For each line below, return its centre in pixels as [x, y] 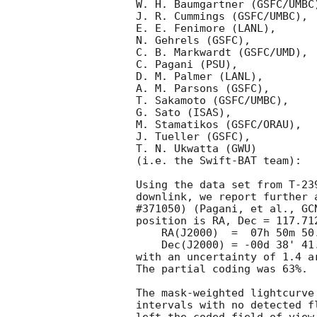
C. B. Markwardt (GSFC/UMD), [222, 53]
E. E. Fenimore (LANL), [206, 29]
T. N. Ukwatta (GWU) [196, 149]
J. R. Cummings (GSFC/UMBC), [222, 17]
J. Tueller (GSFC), [193, 137]
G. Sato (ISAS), [184, 113]
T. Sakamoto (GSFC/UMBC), [212, 101]
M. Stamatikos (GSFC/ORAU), [219, 125]
